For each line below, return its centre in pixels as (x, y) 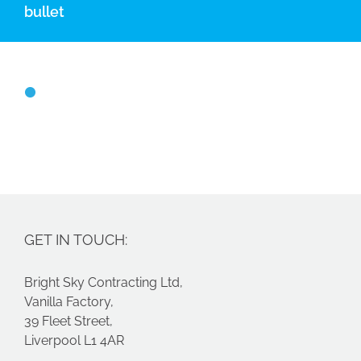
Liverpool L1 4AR (74, 340)
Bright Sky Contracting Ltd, (104, 282)
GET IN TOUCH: (76, 239)
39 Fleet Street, (68, 321)
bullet (44, 12)
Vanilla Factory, (69, 301)
